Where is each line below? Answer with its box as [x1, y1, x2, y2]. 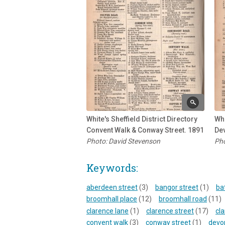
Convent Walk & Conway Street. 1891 [86, 126, 204, 134]
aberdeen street [86, 183, 138, 191]
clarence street [146, 206, 194, 215]
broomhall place [86, 195, 137, 203]
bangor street [155, 183, 198, 191]
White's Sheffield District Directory [86, 115, 197, 123]
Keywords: [86, 161, 138, 174]
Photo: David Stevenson [86, 137, 160, 145]
